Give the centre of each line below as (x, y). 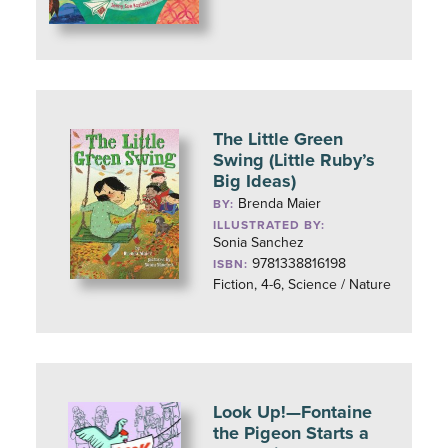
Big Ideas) (255, 181)
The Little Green (278, 139)
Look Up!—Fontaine (293, 412)
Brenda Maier (280, 203)
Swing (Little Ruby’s (294, 160)
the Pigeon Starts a (291, 433)
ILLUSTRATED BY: (269, 225)
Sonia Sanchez (259, 242)
